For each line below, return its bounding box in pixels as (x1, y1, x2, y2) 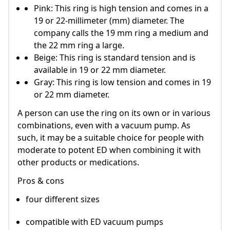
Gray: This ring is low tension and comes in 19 (34, 76, 211, 88)
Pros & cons (17, 175, 64, 187)
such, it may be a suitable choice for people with (17, 132, 204, 144)
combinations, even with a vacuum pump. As (17, 120, 190, 131)
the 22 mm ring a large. (34, 40, 124, 51)
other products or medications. (17, 157, 139, 168)
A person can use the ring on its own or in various (17, 107, 210, 119)
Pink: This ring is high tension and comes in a (34, 3, 208, 14)
